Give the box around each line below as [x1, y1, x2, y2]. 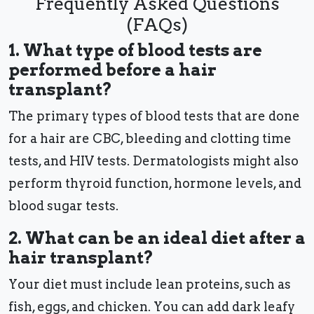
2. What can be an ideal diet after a [8, 228, 306, 249]
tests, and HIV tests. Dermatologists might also [8, 153, 299, 169]
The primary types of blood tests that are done [8, 109, 300, 124]
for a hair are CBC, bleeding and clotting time [8, 131, 292, 146]
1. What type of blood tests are [8, 40, 262, 61]
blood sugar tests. [8, 198, 121, 214]
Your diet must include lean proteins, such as [8, 277, 291, 292]
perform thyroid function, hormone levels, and [8, 176, 301, 191]
